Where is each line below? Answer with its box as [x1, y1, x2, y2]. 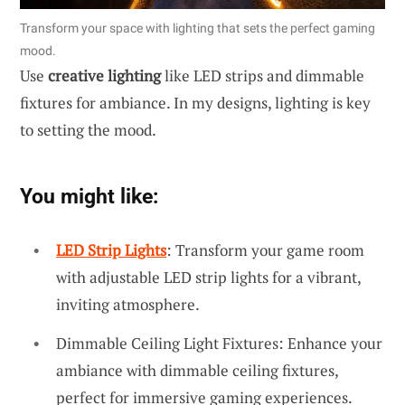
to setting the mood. [20, 118, 156, 140]
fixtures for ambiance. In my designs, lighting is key [20, 91, 371, 113]
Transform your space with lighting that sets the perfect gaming [20, 20, 375, 35]
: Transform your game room [166, 239, 364, 260]
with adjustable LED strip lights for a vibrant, [56, 266, 361, 287]
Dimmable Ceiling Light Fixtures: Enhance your [56, 333, 382, 354]
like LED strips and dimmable [161, 64, 364, 86]
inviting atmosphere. [56, 293, 200, 315]
